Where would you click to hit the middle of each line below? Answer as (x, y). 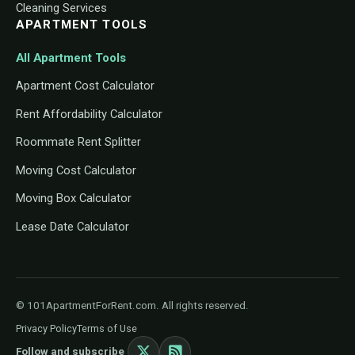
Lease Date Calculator (73, 226)
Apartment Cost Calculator (85, 86)
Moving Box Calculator (74, 198)
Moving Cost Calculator (76, 170)
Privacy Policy (46, 329)
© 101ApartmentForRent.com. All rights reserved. (132, 306)
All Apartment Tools (71, 57)
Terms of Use (107, 329)
